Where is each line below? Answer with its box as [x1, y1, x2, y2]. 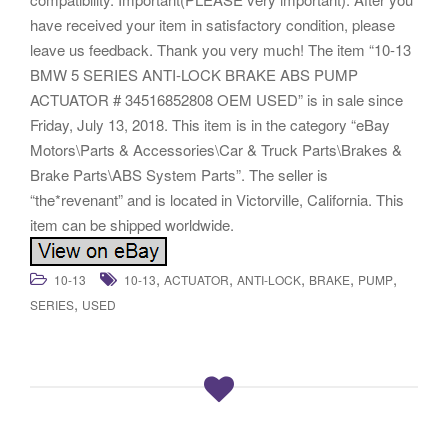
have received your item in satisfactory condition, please [30, 13, 395, 35]
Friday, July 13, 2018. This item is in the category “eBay [30, 113, 390, 135]
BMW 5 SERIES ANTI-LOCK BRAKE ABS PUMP [30, 63, 358, 85]
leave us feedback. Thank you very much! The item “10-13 [30, 38, 411, 60]
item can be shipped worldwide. [30, 213, 234, 235]
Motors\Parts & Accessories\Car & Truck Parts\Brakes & [30, 138, 402, 160]
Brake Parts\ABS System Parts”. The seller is [30, 163, 328, 185]
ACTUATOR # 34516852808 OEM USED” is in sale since [30, 88, 403, 110]
